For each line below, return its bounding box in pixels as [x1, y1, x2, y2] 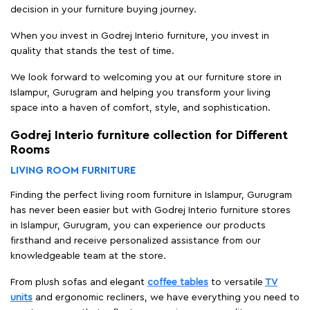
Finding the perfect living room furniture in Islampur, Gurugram [10, 190, 292, 200]
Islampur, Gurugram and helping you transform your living [10, 87, 271, 98]
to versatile [208, 277, 265, 287]
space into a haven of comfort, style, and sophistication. [10, 102, 271, 113]
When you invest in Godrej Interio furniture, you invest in [10, 30, 269, 41]
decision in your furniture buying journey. [10, 4, 197, 15]
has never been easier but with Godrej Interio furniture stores [10, 205, 291, 215]
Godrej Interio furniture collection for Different [10, 128, 288, 141]
